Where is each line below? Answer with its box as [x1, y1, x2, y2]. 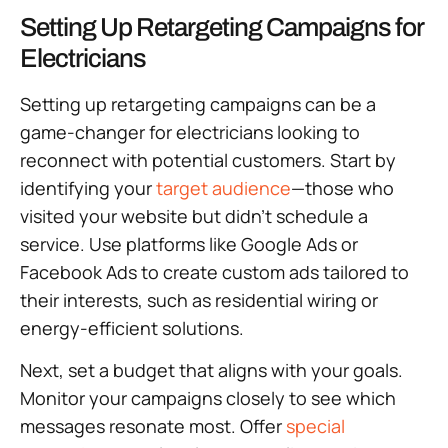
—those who [291, 176, 394, 201]
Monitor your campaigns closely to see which [20, 386, 396, 411]
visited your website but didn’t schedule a [20, 204, 368, 229]
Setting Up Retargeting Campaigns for [20, 13, 423, 42]
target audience [156, 176, 291, 201]
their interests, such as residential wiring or [20, 288, 378, 313]
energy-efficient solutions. [20, 316, 244, 341]
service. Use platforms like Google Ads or [20, 232, 358, 257]
